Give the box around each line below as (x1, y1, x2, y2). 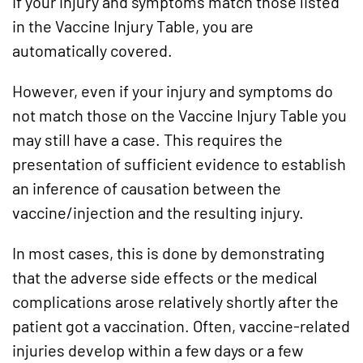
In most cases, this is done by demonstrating (12, 243, 325, 263)
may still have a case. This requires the (12, 130, 283, 150)
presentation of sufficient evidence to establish (12, 154, 346, 174)
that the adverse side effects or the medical (12, 267, 318, 288)
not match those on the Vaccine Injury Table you (12, 105, 347, 126)
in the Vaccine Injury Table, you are (12, 16, 254, 36)
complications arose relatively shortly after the (12, 292, 339, 312)
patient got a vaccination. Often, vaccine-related (12, 316, 350, 336)
